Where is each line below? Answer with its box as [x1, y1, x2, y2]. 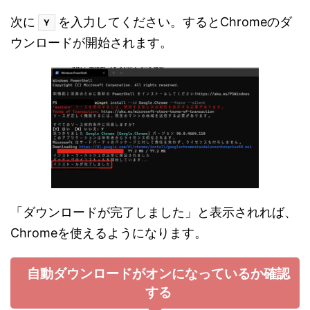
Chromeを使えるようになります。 [10, 225, 207, 240]
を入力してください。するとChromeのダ [58, 14, 292, 29]
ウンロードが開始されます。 [10, 35, 172, 50]
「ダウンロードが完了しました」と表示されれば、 [10, 204, 297, 219]
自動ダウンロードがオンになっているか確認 [27, 265, 290, 282]
